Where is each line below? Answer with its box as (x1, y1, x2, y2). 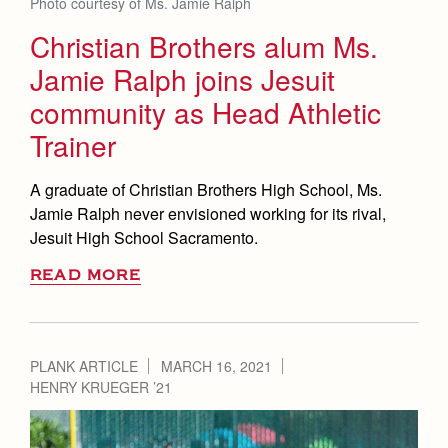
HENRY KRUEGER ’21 (30, 377, 172, 398)
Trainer (30, 125, 116, 166)
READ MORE (30, 267, 141, 285)
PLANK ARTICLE (30, 356, 138, 377)
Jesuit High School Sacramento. (30, 226, 258, 250)
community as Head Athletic (30, 92, 381, 133)
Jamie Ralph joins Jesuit (30, 59, 335, 100)
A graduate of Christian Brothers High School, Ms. (30, 178, 382, 202)
